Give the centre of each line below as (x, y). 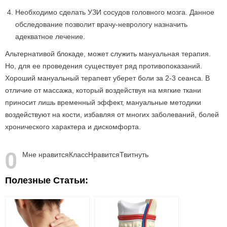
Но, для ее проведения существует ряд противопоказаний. (104, 66)
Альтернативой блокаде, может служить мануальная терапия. (108, 54)
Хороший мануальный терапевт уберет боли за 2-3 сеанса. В (107, 78)
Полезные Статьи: (47, 180)
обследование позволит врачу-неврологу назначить (101, 24)
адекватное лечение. (50, 36)
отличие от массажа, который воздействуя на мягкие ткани (103, 90)
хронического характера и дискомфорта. (73, 127)
